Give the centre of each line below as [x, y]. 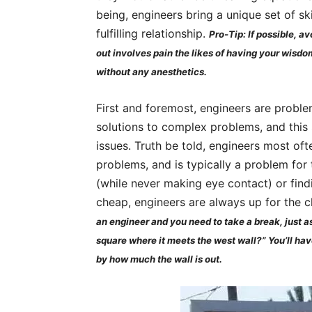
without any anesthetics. [151, 72]
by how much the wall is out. [159, 259]
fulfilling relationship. [153, 33]
